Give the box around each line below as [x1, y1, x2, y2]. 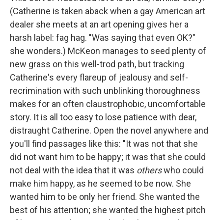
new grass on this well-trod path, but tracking [10, 59, 184, 69]
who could [162, 165, 204, 175]
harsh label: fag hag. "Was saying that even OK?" [10, 32, 195, 43]
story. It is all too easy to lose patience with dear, [10, 112, 196, 122]
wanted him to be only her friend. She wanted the [10, 192, 200, 202]
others [137, 165, 162, 175]
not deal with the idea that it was [10, 165, 137, 175]
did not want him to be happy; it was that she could [10, 152, 206, 162]
